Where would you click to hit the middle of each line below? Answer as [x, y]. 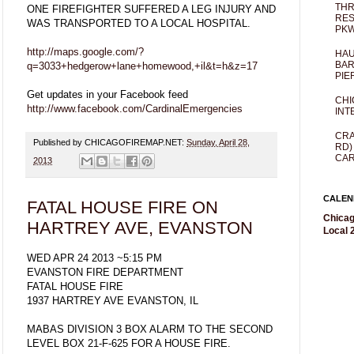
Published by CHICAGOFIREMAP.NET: [110, 142]
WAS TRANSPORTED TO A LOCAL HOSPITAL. [139, 23]
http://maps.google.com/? [85, 51]
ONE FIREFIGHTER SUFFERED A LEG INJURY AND [151, 9]
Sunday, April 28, [218, 142]
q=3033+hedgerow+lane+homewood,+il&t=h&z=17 [142, 66]
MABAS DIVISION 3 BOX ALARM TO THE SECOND [150, 330]
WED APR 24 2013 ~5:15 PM [94, 258]
